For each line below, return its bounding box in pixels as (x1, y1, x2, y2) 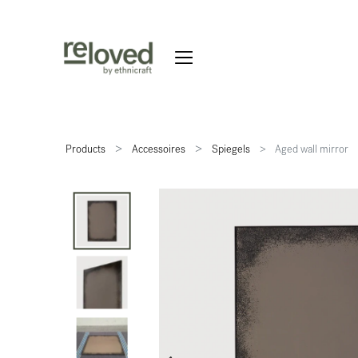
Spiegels (212, 145, 251, 157)
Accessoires (132, 145, 186, 157)
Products (66, 145, 106, 157)
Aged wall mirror (275, 145, 349, 157)
